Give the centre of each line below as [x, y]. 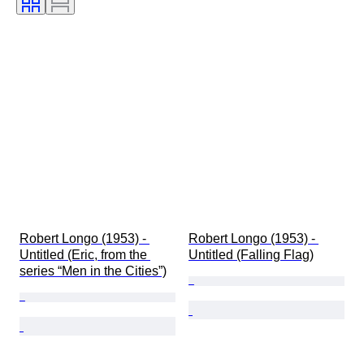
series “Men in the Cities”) [93, 271]
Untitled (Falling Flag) [251, 254]
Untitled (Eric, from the [85, 254]
